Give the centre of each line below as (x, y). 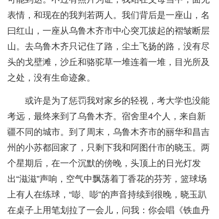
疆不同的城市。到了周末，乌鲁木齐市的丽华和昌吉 (109, 132)
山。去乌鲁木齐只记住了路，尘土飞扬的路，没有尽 (109, 47)
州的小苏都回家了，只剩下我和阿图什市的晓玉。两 (109, 148)
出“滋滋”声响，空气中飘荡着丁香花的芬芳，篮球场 (107, 179)
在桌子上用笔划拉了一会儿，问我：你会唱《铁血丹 (109, 210)
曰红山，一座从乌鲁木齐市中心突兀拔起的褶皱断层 (109, 31)
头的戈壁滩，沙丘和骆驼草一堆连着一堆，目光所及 (109, 62)
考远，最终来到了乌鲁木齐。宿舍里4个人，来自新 (107, 117)
